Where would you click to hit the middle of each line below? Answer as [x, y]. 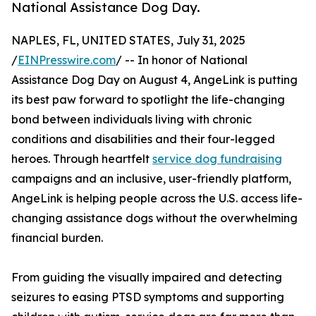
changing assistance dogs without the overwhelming [154, 218]
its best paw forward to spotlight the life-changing [148, 100]
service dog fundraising [217, 159]
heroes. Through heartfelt [82, 159]
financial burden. [57, 238]
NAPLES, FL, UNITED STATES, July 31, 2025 [128, 41]
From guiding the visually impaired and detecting [147, 278]
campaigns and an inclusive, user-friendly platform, [151, 179]
